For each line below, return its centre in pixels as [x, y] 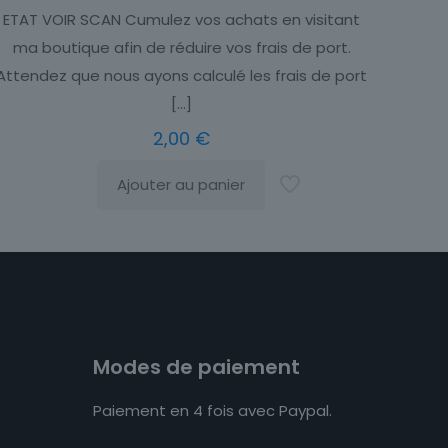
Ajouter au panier [180, 184]
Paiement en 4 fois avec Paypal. [212, 410]
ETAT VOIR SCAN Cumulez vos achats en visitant [182, 19]
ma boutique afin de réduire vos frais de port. [181, 47]
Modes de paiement [196, 366]
